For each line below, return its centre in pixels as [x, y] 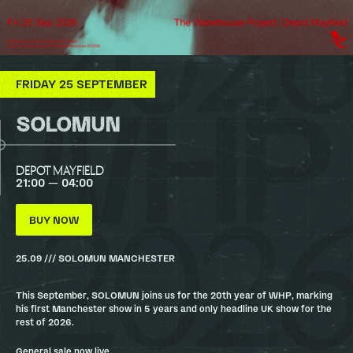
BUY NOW [54, 220]
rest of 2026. [45, 321]
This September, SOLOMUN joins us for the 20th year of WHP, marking [174, 295]
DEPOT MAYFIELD [60, 171]
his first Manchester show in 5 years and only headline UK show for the [174, 308]
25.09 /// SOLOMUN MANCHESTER [95, 258]
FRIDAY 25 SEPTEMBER [82, 84]
